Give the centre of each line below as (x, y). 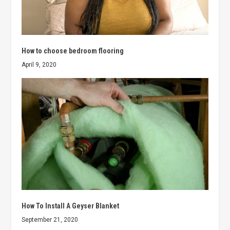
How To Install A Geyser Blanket (71, 206)
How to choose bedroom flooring (73, 51)
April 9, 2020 (39, 65)
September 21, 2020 (50, 220)
